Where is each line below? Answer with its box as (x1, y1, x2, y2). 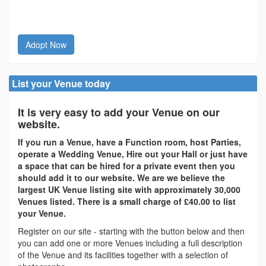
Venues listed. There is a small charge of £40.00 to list (18, 195, 236, 207)
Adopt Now (26, 39, 66, 50)
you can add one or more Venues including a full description (18, 237, 242, 249)
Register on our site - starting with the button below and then (18, 225, 245, 237)
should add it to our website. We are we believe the (18, 172, 225, 183)
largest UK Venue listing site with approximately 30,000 (18, 183, 240, 195)
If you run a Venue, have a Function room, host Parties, (18, 136, 241, 148)
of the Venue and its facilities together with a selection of (18, 249, 228, 261)
